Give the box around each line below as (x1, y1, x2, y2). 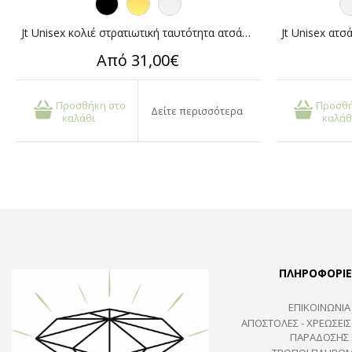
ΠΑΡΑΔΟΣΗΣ (289, 329, 349, 344)
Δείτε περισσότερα (151, 103, 244, 118)
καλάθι (61, 110, 95, 125)
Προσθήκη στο (56, 97, 126, 112)
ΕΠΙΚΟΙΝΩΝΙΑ (288, 299, 350, 314)
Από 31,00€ (97, 49, 179, 71)
